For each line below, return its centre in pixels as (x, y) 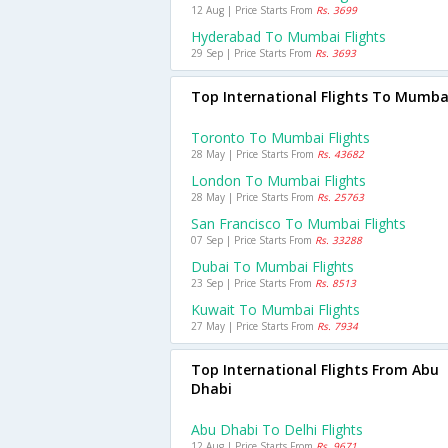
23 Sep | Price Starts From (253, 283)
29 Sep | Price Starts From (253, 53)
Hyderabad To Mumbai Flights (288, 36)
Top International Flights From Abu (315, 369)
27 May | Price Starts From (254, 326)
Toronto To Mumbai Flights (280, 137)
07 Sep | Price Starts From (253, 240)
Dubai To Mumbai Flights (272, 266)
